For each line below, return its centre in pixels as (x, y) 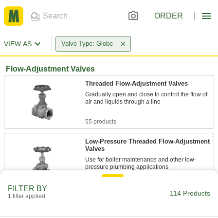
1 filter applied (27, 196)
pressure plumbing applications (127, 167)
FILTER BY (27, 189)
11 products (100, 187)
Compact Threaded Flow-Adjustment (140, 207)
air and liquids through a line (123, 102)
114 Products (190, 193)
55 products (101, 122)
